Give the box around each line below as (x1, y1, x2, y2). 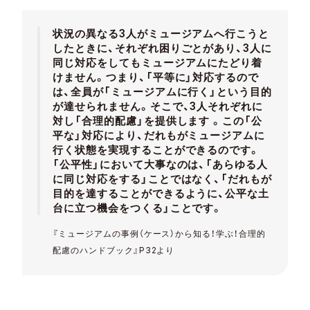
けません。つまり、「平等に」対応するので (52, 71, 259, 84)
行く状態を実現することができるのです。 (52, 143, 261, 157)
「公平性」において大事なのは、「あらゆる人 (52, 158, 268, 172)
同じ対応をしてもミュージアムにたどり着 (52, 56, 263, 70)
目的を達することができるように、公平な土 (52, 187, 270, 201)
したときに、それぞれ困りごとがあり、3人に (52, 42, 273, 55)
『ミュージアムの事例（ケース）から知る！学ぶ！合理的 (52, 228, 266, 239)
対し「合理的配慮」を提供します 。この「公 (52, 114, 263, 128)
